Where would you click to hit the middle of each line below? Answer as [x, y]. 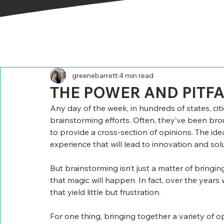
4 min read [136, 75]
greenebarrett [95, 75]
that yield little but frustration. [105, 192]
